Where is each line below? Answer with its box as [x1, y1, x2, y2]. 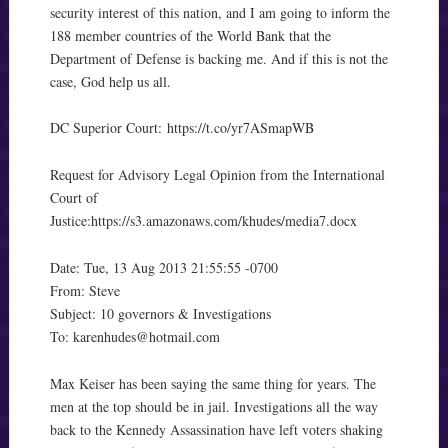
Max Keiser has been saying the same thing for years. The [49, 373, 376, 393]
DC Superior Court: [49, 118, 167, 138]
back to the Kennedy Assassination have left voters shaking [49, 419, 383, 439]
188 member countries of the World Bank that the [49, 25, 331, 45]
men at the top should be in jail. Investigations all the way [49, 396, 378, 416]
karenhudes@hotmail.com [72, 326, 220, 346]
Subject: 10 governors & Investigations [49, 303, 271, 323]
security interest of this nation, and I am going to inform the [49, 2, 390, 22]
